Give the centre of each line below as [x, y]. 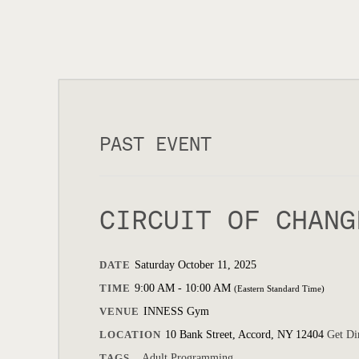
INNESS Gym [176, 311]
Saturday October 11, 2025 [196, 265]
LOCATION [130, 335]
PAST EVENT [155, 144]
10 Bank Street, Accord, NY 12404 [246, 335]
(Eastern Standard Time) [279, 288]
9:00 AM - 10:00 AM [184, 288]
